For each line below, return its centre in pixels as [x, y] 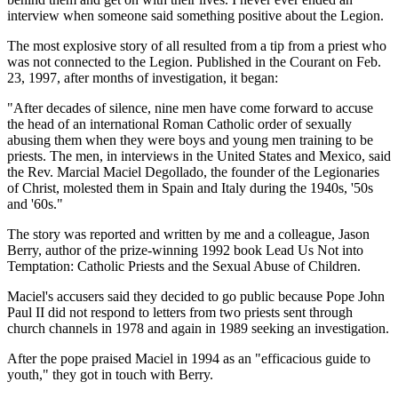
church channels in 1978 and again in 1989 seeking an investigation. [198, 328]
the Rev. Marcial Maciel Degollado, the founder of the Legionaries [193, 171]
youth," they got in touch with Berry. [110, 374]
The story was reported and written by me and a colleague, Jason [188, 234]
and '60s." [35, 203]
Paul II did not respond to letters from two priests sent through [180, 312]
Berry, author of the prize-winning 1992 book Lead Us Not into [185, 250]
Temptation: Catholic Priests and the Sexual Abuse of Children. [184, 266]
